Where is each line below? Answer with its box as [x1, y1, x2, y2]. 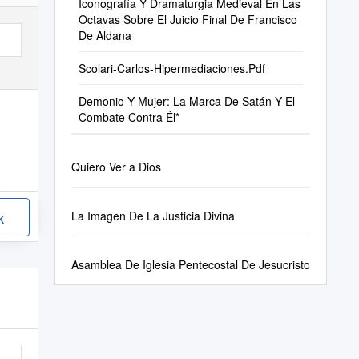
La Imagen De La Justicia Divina [71, 208, 235, 224]
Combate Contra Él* [78, 109, 179, 125]
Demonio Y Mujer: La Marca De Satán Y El [78, 93, 295, 109]
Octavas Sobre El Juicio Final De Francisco [78, 11, 297, 27]
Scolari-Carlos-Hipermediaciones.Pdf [78, 60, 265, 76]
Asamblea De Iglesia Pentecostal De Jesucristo [71, 256, 310, 272]
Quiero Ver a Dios [71, 159, 161, 175]
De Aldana [78, 27, 131, 43]
